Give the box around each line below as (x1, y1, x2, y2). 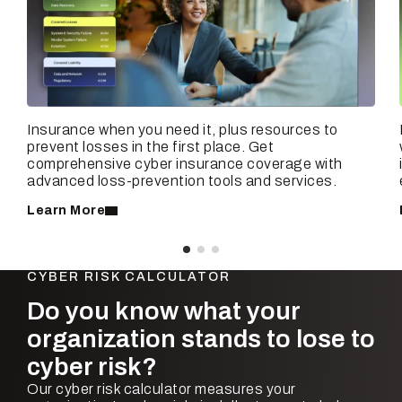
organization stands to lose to (27, 325, 375, 354)
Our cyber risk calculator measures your (27, 381, 296, 398)
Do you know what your (27, 297, 300, 326)
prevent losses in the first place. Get (27, 139, 274, 155)
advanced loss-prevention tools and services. (27, 173, 336, 189)
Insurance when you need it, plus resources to (27, 122, 338, 138)
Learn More (27, 204, 105, 218)
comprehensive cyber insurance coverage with (27, 156, 343, 172)
